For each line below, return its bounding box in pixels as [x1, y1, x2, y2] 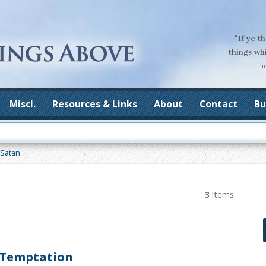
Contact [199, 97, 237, 110]
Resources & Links [52, 97, 137, 110]
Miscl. [9, 97, 36, 110]
